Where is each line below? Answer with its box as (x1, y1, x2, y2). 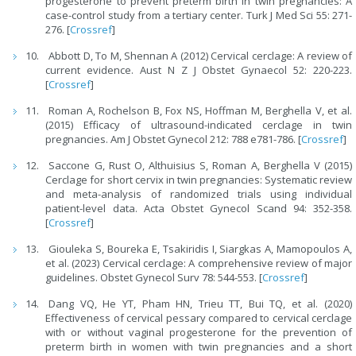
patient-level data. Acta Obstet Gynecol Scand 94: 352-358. (45, 201, 352, 216)
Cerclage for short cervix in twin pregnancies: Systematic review (45, 172, 352, 188)
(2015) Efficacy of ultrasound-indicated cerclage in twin (45, 118, 352, 133)
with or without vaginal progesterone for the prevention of (45, 325, 352, 340)
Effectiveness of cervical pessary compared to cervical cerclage (45, 311, 352, 326)
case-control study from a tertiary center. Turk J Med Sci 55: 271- (45, 8, 352, 23)
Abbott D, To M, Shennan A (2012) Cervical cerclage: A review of (48, 48, 352, 64)
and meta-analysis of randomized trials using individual (45, 187, 352, 202)
